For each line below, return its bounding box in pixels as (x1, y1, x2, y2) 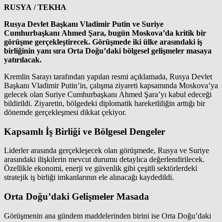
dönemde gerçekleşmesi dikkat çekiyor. (4, 108, 126, 116)
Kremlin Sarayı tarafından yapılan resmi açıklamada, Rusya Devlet (4, 72, 212, 81)
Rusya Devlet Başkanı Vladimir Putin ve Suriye (4, 19, 164, 28)
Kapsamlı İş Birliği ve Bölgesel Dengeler (4, 126, 165, 137)
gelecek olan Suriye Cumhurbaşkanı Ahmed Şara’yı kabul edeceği (4, 90, 212, 99)
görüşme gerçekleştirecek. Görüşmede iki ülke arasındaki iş (4, 37, 202, 46)
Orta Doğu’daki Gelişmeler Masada (4, 191, 149, 202)
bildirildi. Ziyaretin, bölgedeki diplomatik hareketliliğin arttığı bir (4, 99, 205, 108)
